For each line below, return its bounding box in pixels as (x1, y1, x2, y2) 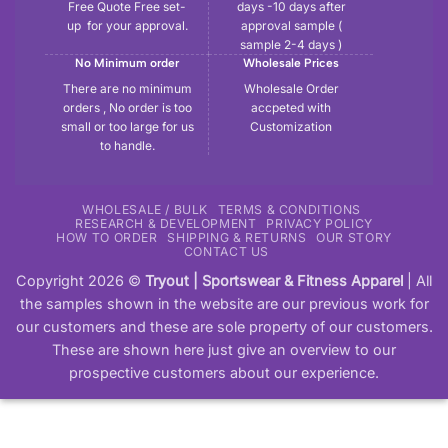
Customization (250, 119, 332, 134)
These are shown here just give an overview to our (52, 340, 396, 358)
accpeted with (251, 100, 331, 115)
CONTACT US (183, 243, 269, 259)
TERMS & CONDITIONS (217, 201, 361, 217)
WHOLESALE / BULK (82, 201, 209, 217)
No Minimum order (75, 56, 179, 70)
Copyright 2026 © (16, 271, 145, 289)
